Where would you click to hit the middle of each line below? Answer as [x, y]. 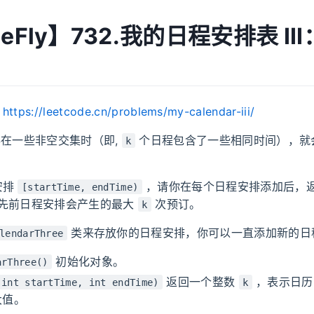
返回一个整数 [201, 281]
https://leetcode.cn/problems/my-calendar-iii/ [129, 111]
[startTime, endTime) [80, 187]
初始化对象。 [88, 261]
